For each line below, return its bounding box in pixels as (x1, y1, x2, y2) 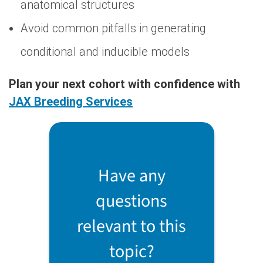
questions (96, 188, 167, 214)
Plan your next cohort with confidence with (9, 76, 240, 91)
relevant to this (77, 213, 186, 239)
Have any (97, 163, 166, 188)
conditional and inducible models (21, 44, 190, 59)
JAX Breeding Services (9, 94, 133, 109)
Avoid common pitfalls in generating (21, 21, 206, 35)
